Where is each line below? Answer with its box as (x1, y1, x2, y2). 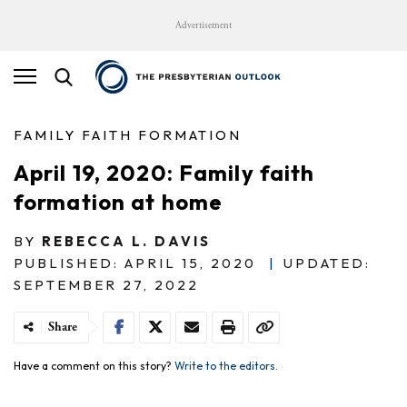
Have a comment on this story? (14, 358, 174, 372)
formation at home (14, 187, 223, 215)
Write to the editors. (174, 358, 278, 372)
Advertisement (175, 19, 232, 32)
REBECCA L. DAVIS (42, 232, 211, 250)
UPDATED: (283, 253, 371, 272)
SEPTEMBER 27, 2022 (14, 275, 199, 293)
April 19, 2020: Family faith (14, 158, 315, 186)
